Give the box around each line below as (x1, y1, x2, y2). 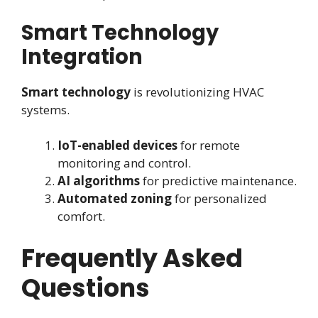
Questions (21, 270, 150, 305)
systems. (21, 101, 70, 118)
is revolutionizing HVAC (131, 83, 264, 100)
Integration (21, 42, 143, 71)
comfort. (57, 208, 105, 225)
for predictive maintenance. (140, 172, 297, 190)
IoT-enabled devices (57, 137, 177, 154)
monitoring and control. (57, 155, 191, 172)
